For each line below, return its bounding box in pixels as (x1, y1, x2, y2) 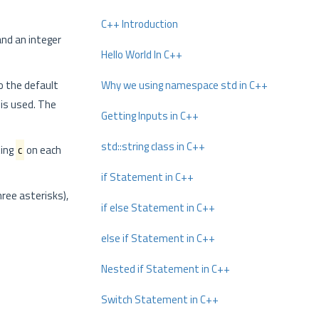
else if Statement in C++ (101, 230, 215, 246)
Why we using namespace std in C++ (101, 77, 268, 93)
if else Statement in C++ (101, 199, 215, 216)
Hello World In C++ (101, 46, 182, 63)
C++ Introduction (101, 16, 178, 32)
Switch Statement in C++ (101, 291, 219, 308)
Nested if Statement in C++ (101, 261, 230, 277)
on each (24, 142, 61, 158)
